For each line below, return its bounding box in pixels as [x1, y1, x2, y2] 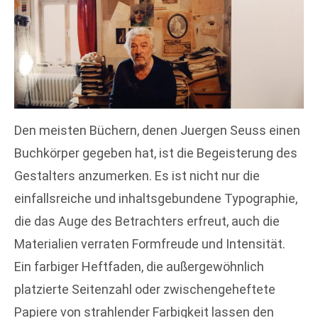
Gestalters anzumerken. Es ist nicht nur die [14, 168, 260, 183]
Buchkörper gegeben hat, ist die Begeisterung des [14, 145, 297, 160]
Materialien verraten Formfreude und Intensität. [14, 236, 285, 251]
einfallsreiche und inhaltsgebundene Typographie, [14, 190, 297, 206]
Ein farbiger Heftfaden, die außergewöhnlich [14, 258, 264, 274]
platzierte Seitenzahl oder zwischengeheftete [14, 281, 275, 297]
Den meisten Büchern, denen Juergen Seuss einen [14, 122, 300, 138]
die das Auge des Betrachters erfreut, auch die [14, 213, 280, 229]
